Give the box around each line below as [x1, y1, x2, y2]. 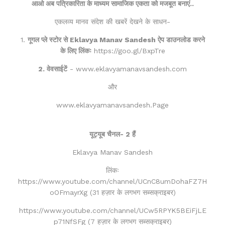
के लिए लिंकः [60, 46, 91, 55]
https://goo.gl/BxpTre [91, 46, 165, 55]
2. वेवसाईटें [38, 64, 67, 73]
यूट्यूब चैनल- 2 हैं [89, 130, 136, 138]
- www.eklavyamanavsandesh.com [67, 64, 187, 73]
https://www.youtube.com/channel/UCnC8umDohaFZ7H [18, 177, 207, 185]
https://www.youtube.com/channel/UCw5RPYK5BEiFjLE [19, 206, 206, 214]
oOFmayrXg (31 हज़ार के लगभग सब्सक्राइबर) [49, 188, 176, 196]
